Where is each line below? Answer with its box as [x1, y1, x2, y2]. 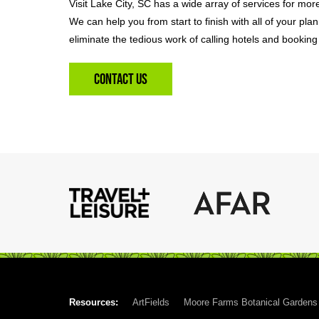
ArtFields [132, 297, 169, 308]
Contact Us [94, 70, 147, 88]
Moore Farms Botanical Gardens [184, 297, 318, 308]
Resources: [69, 297, 118, 308]
